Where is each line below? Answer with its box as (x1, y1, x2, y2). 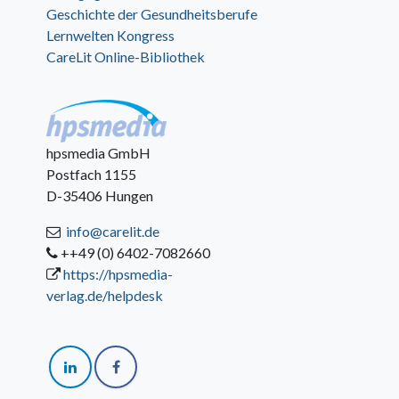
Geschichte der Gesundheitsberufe (46, 5, 258, 23)
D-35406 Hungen (46, 187, 154, 204)
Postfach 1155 (46, 166, 140, 183)
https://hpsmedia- (63, 265, 174, 282)
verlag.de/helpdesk (46, 287, 164, 304)
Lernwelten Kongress (46, 27, 175, 45)
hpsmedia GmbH (46, 144, 154, 161)
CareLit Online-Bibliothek (46, 48, 206, 66)
